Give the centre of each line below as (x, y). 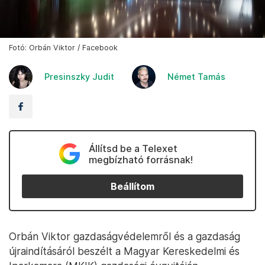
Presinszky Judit (79, 77)
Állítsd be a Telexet (133, 149)
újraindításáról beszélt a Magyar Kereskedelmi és (124, 251)
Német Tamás (196, 77)
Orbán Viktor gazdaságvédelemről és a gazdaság (125, 237)
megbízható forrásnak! (140, 160)
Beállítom (132, 186)
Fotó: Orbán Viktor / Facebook (63, 48)
